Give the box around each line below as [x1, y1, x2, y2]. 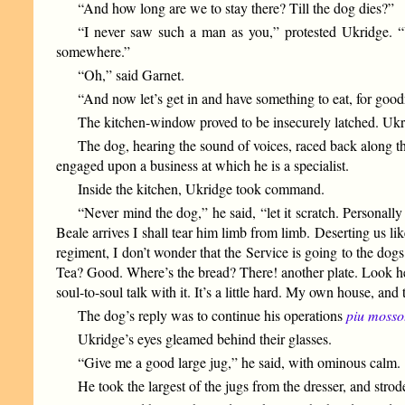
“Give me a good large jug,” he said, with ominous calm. [78, 353, 401, 372]
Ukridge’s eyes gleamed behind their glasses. [78, 329, 333, 349]
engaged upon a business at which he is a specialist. [56, 155, 350, 175]
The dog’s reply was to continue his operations [78, 306, 347, 325]
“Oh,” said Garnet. [78, 65, 185, 85]
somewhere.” [56, 42, 131, 61]
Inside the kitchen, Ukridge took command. [78, 179, 325, 199]
